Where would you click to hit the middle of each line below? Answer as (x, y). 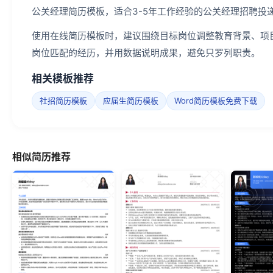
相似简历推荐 (41, 157)
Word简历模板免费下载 (216, 101)
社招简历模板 (63, 101)
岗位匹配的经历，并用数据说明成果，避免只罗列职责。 (146, 53)
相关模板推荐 (63, 79)
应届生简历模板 (131, 101)
